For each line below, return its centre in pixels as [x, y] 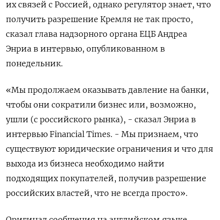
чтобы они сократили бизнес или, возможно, [101, 105]
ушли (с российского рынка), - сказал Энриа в [101, 119]
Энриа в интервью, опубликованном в [85, 49]
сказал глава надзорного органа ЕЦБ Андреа [96, 34]
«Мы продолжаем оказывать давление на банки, [107, 90]
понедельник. [34, 63]
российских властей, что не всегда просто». [97, 193]
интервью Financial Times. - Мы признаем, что [102, 134]
